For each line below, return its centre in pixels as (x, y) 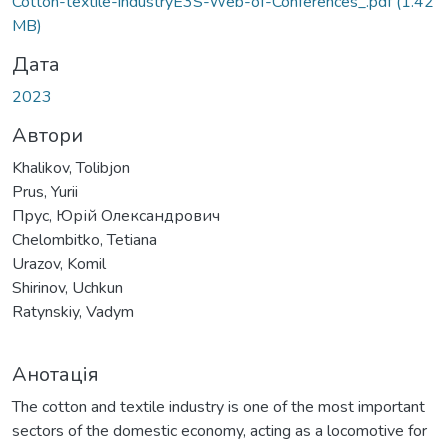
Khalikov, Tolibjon (71, 167)
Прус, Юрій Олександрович (116, 215)
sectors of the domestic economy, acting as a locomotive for (219, 430)
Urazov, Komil (59, 263)
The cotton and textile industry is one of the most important (218, 406)
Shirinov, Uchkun (67, 287)
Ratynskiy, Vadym (73, 311)
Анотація (55, 374)
